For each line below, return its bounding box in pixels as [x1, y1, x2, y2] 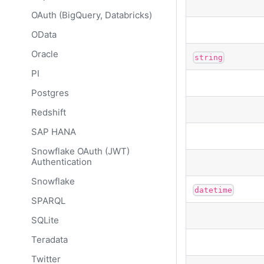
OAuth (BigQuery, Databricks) [31, 9, 152, 21]
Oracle [31, 48, 58, 60]
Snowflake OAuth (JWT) [31, 145, 130, 157]
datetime [194, 185, 233, 194]
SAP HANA [31, 126, 76, 137]
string [194, 52, 223, 62]
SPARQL [31, 194, 65, 206]
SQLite [31, 214, 59, 226]
